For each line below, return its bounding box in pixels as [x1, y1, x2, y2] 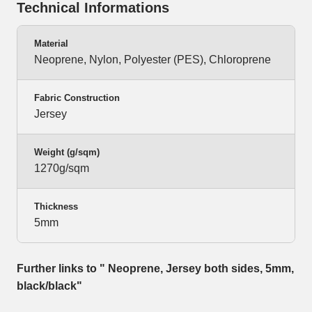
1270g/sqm [34, 162, 89, 175]
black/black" [17, 280, 82, 292]
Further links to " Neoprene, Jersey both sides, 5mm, [17, 263, 294, 275]
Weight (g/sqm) [34, 147, 100, 158]
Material [34, 38, 68, 49]
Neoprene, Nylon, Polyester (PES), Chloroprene [34, 54, 271, 66]
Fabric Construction [34, 93, 120, 104]
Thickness [34, 201, 78, 212]
